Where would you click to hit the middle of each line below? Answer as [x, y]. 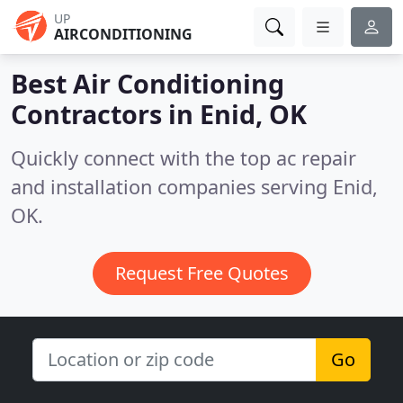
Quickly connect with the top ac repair [184, 158]
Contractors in [105, 114]
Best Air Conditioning [148, 83]
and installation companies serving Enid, [194, 187]
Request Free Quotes [201, 273]
